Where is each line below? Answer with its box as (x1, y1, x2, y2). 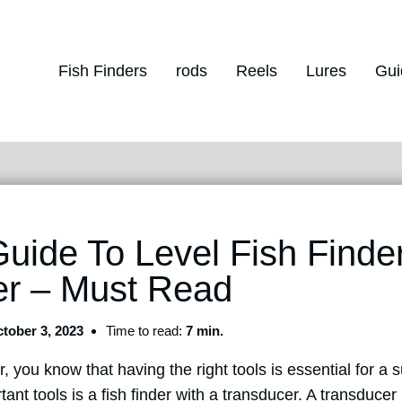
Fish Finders (58, 61, 147, 80)
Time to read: (106, 323, 187, 338)
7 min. (186, 323, 224, 338)
